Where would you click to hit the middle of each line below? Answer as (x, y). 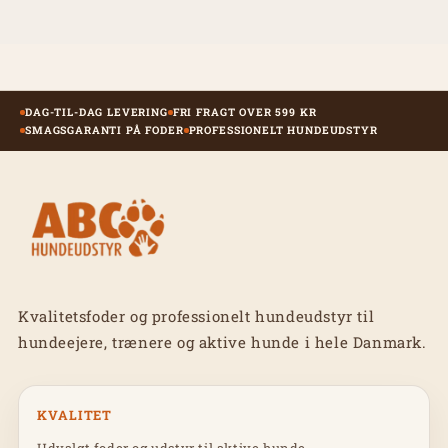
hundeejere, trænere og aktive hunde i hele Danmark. (222, 342)
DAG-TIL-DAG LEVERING (96, 112)
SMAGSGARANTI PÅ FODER (104, 130)
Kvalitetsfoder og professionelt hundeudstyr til (196, 316)
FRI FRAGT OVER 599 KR (244, 112)
